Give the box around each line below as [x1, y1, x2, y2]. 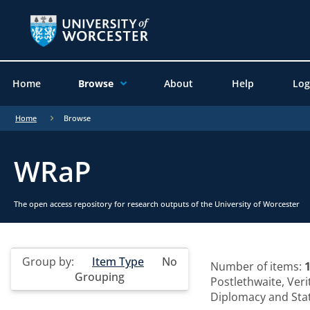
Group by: [22, 253, 77, 269]
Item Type [92, 253, 144, 269]
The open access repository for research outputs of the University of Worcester [14, 198, 300, 209]
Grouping [75, 268, 125, 284]
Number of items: [210, 258, 304, 274]
